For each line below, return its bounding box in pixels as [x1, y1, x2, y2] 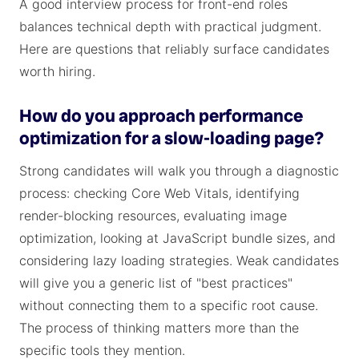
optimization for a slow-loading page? [19, 127, 324, 150]
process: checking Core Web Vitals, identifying [19, 185, 300, 201]
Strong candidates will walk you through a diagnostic [19, 163, 339, 179]
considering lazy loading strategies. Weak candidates [19, 252, 339, 268]
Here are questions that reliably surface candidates [19, 41, 329, 57]
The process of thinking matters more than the [19, 320, 299, 336]
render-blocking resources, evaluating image [19, 208, 287, 224]
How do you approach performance [19, 104, 303, 127]
